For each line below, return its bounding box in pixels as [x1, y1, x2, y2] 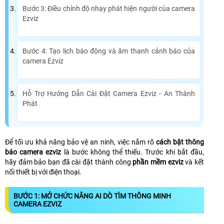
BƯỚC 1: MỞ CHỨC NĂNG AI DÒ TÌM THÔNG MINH [13, 192, 171, 200]
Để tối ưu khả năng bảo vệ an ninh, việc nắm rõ [5, 138, 156, 146]
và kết [183, 158, 204, 166]
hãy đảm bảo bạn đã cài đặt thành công [5, 158, 133, 166]
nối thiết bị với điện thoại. [5, 168, 81, 176]
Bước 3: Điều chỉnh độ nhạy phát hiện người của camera [22, 4, 195, 13]
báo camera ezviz [5, 148, 61, 156]
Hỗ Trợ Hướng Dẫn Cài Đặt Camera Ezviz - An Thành [22, 89, 195, 98]
